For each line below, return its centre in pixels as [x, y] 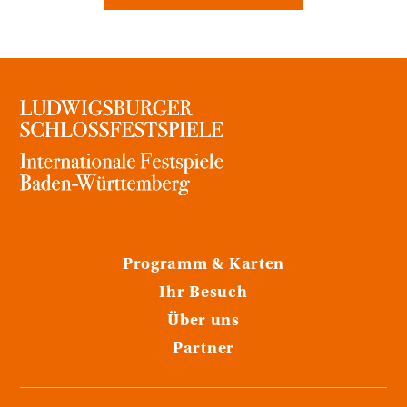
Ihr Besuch [203, 293]
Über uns [203, 321]
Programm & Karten [203, 265]
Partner [203, 349]
